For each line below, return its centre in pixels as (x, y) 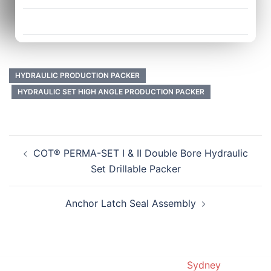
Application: (72, 21)
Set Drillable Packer (135, 169)
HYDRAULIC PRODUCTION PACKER (77, 76)
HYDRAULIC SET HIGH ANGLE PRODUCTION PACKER (111, 92)
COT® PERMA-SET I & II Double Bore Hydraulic (140, 153)
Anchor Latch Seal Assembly (131, 204)
